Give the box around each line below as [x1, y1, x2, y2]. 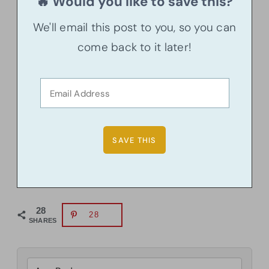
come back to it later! [77, 40, 192, 55]
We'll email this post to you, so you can [32, 20, 237, 35]
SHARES [29, 217, 57, 225]
